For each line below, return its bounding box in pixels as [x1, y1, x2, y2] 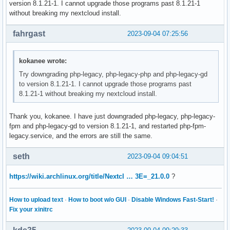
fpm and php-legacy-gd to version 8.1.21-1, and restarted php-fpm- [9, 122, 206, 130]
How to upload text [9, 196, 63, 203]
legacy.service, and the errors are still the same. [9, 131, 152, 140]
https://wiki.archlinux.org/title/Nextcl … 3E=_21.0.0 [9, 172, 169, 180]
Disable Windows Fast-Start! [131, 196, 214, 203]
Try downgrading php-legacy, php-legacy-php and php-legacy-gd [19, 70, 208, 78]
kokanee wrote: [19, 56, 67, 65]
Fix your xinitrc [9, 205, 53, 213]
